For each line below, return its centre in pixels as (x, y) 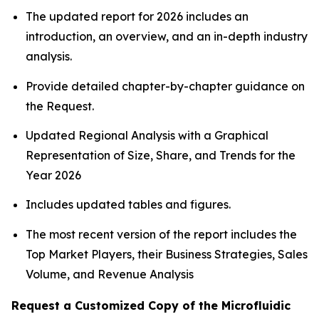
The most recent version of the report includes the (161, 234)
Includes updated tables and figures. (128, 205)
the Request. (60, 106)
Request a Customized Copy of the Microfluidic (151, 305)
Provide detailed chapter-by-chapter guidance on (165, 86)
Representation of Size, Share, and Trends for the (161, 156)
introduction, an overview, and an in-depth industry (167, 37)
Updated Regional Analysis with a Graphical (147, 136)
